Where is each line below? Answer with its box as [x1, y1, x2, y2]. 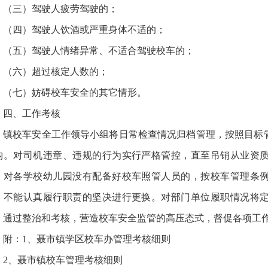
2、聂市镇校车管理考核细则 [3, 255, 123, 265]
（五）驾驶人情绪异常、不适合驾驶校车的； [3, 45, 194, 56]
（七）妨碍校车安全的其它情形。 [3, 87, 147, 98]
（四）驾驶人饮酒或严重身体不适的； [3, 25, 166, 35]
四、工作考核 [3, 108, 60, 118]
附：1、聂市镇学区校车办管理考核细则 [3, 234, 170, 244]
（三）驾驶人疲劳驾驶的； [3, 4, 118, 14]
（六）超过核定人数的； [3, 66, 108, 77]
